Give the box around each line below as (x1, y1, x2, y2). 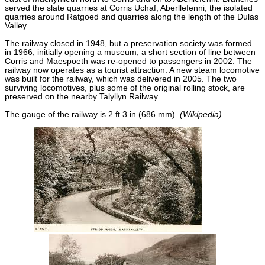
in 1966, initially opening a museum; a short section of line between (5, 47, 256, 57)
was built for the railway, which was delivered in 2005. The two (5, 74, 237, 83)
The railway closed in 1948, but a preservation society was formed (5, 38, 252, 48)
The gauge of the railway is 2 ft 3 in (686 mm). (5, 109, 180, 119)
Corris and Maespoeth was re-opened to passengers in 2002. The (5, 56, 252, 66)
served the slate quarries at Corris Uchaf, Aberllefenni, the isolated (5, 3, 253, 12)
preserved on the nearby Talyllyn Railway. (5, 92, 160, 101)
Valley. (5, 21, 28, 30)
